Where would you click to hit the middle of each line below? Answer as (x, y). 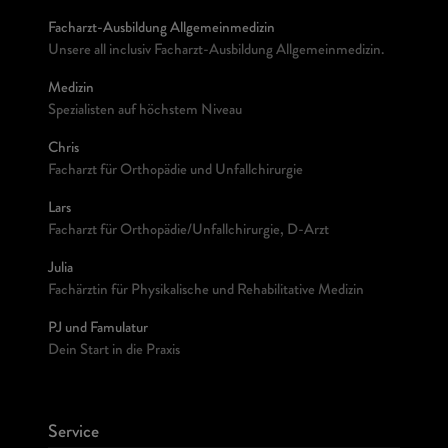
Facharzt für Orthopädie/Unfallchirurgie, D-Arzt (188, 231)
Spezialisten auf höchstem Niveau (145, 111)
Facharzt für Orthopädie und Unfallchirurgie (175, 171)
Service (73, 433)
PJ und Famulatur (98, 329)
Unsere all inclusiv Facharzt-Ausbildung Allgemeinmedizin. (216, 51)
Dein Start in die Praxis (114, 351)
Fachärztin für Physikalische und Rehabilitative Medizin (206, 291)
